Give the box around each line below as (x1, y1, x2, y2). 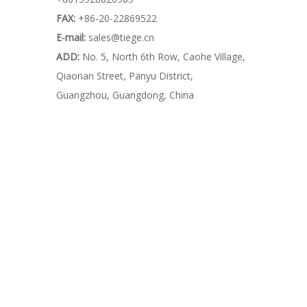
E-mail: (56, 31, 86, 44)
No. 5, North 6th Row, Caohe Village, (82, 50, 245, 63)
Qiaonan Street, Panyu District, (56, 69, 193, 82)
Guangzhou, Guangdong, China (56, 88, 194, 101)
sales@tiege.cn (88, 31, 154, 44)
